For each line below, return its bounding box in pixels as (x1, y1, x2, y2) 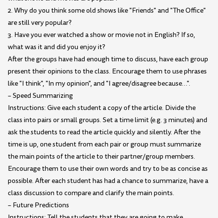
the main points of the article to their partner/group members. (8, 152, 195, 162)
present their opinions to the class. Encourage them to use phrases (8, 67, 207, 76)
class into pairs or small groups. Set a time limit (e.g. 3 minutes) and (8, 115, 207, 125)
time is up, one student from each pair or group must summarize (8, 140, 201, 149)
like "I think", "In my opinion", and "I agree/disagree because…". (8, 79, 190, 89)
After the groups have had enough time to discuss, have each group (8, 54, 208, 64)
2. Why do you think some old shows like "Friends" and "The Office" (8, 6, 206, 16)
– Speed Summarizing (8, 91, 73, 101)
